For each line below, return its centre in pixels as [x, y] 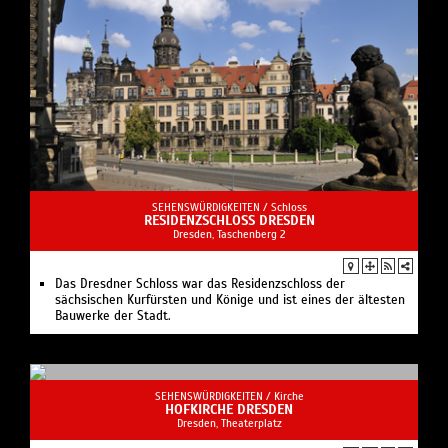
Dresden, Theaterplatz [229, 423]
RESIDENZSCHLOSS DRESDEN [229, 221]
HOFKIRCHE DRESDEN [229, 410]
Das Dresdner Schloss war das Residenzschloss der [200, 284]
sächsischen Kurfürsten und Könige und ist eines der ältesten [230, 300]
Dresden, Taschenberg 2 [229, 234]
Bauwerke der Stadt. [113, 316]
